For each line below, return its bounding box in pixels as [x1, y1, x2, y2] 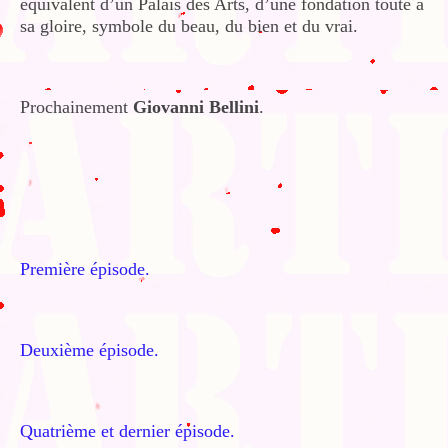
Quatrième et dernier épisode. [20, 420, 235, 441]
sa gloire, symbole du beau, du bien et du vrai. [20, 15, 358, 36]
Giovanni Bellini [133, 96, 259, 117]
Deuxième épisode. [20, 339, 159, 360]
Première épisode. [20, 258, 150, 279]
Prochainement [20, 96, 133, 117]
